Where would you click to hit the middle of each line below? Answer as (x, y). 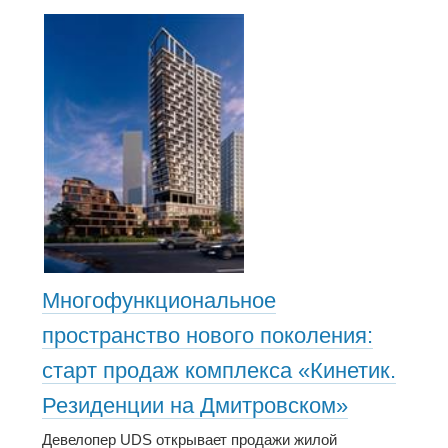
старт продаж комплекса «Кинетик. (219, 371)
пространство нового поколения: (207, 336)
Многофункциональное (159, 301)
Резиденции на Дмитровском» (195, 406)
